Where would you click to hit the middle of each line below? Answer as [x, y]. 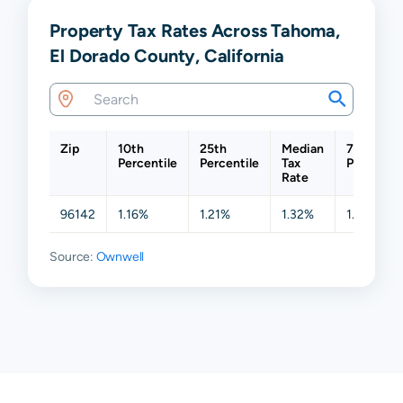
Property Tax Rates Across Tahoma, [195, 30]
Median [303, 148]
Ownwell [120, 256]
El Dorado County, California [167, 55]
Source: [73, 256]
